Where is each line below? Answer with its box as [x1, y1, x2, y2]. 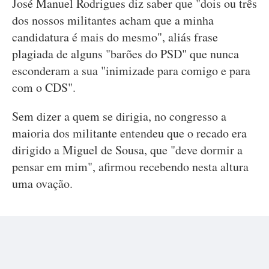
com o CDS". [12, 79, 76, 95]
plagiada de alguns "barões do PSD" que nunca [12, 46, 239, 62]
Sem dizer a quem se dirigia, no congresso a [12, 108, 226, 124]
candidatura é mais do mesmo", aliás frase [12, 29, 218, 45]
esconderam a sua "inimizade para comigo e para [12, 62, 250, 79]
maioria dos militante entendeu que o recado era [12, 125, 247, 141]
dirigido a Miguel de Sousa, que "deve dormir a [12, 142, 243, 158]
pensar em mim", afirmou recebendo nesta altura [12, 159, 249, 175]
